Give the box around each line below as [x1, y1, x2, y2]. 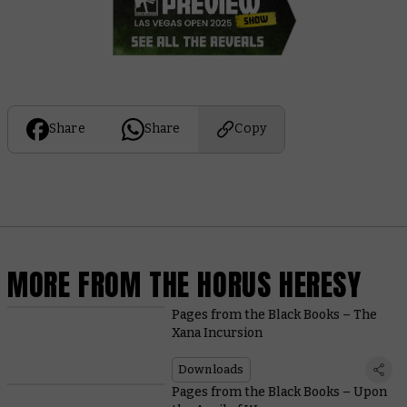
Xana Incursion [171, 325, 263, 342]
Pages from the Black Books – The [171, 307, 377, 323]
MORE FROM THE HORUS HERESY [7, 262, 362, 307]
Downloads [177, 362, 244, 377]
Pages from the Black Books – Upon [171, 384, 387, 401]
